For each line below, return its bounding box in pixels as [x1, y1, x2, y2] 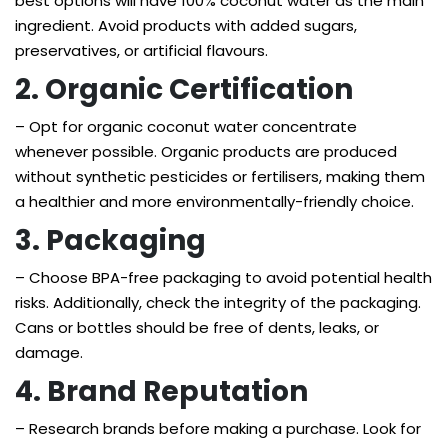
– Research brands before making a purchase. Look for [15, 418, 421, 439]
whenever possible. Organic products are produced [15, 141, 397, 162]
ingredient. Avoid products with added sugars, [15, 15, 357, 36]
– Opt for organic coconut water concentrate [15, 116, 357, 137]
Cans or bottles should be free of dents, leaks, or [15, 317, 379, 338]
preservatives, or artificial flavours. [15, 40, 268, 61]
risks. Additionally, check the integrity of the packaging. [15, 292, 421, 313]
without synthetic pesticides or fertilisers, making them [15, 166, 425, 187]
